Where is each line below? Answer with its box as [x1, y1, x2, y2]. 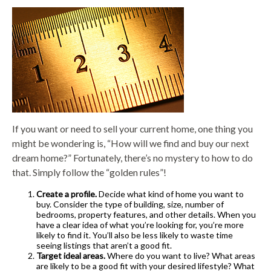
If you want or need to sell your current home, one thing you [12, 123, 253, 135]
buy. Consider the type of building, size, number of [36, 199, 224, 210]
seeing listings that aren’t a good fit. [36, 240, 172, 251]
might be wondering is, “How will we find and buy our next [12, 137, 249, 149]
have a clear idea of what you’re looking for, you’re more [36, 220, 244, 230]
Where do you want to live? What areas [105, 250, 255, 261]
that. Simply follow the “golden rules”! [12, 166, 166, 178]
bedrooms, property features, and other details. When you [36, 209, 256, 220]
